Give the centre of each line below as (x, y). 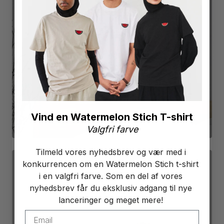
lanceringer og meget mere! (110, 200)
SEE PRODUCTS (112, 31)
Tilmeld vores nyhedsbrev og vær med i (110, 152)
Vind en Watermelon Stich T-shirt (112, 117)
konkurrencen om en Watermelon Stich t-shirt (110, 164)
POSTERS (112, 12)
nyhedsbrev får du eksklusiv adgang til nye (110, 188)
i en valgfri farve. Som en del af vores (110, 176)
